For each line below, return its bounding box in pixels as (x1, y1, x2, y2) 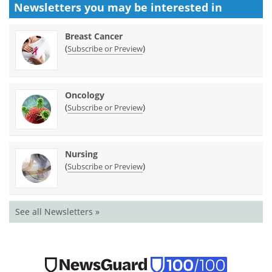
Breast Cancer (65, 30, 123, 42)
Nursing (65, 148, 98, 160)
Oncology (65, 89, 104, 101)
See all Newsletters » (15, 205, 100, 217)
